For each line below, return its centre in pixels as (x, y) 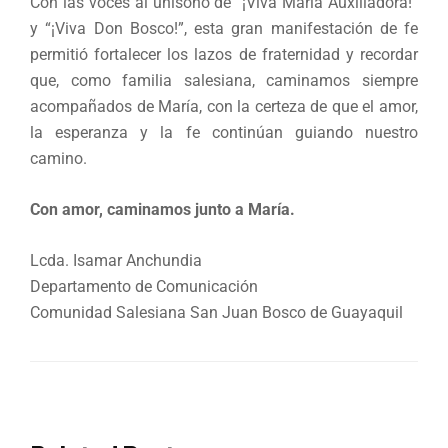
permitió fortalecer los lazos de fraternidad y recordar (224, 55)
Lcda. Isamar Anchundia (116, 261)
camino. (58, 159)
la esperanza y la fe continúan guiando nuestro (224, 133)
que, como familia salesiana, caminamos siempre (224, 81)
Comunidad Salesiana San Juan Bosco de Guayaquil (216, 313)
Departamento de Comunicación (144, 287)
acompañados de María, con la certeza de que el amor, (224, 107)
